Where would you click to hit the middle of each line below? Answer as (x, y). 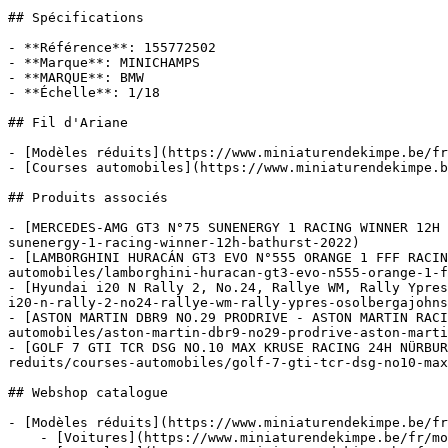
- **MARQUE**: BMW (76, 77)
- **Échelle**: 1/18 (84, 92)
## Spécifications (76, 17)
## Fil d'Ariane (68, 122)
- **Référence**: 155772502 (112, 47)
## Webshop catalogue (88, 392)
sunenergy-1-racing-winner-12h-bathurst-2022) (184, 242)
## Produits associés (88, 197)
